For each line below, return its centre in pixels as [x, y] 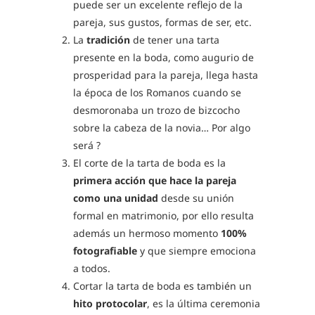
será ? [87, 145]
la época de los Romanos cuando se [157, 92]
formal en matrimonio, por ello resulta [163, 216]
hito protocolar [110, 303]
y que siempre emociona [197, 251]
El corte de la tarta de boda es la [149, 163]
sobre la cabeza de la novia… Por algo [162, 128]
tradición [108, 40]
